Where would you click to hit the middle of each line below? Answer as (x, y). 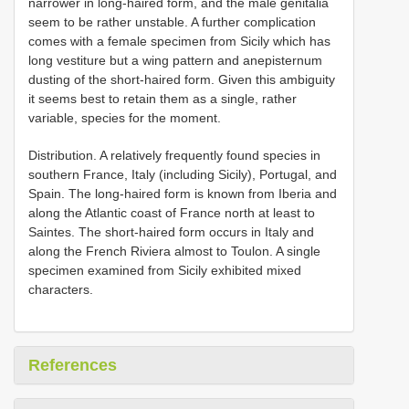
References (73, 365)
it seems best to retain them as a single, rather (163, 98)
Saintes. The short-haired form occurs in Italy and (171, 231)
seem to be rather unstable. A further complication (172, 21)
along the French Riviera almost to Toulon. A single (174, 251)
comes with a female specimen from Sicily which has (179, 41)
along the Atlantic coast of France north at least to (172, 212)
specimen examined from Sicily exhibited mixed (165, 270)
